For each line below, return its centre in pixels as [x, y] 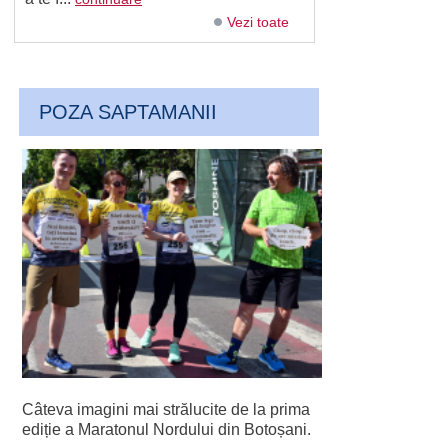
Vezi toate [258, 22]
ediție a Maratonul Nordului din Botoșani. [168, 430]
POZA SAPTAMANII [128, 112]
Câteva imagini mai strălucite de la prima [166, 410]
